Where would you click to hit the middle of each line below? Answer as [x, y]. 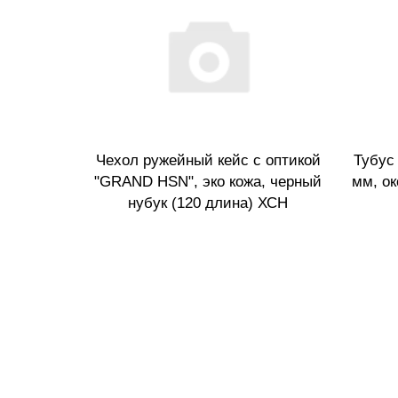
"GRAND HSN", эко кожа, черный [208, 181]
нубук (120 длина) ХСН [208, 203]
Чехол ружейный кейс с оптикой [208, 160]
